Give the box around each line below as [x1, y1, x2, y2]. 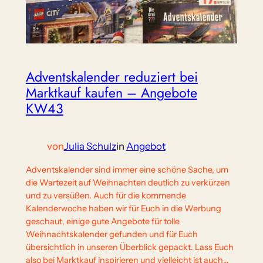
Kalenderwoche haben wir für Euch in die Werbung [25, 203, 221, 214]
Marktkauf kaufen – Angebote [25, 83, 197, 103]
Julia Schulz [63, 140, 116, 152]
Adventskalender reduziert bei [25, 67, 198, 87]
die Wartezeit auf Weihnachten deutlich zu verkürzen [25, 177, 230, 188]
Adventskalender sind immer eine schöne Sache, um [25, 164, 228, 176]
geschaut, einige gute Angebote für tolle [25, 216, 180, 227]
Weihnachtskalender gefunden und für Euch [25, 229, 198, 240]
